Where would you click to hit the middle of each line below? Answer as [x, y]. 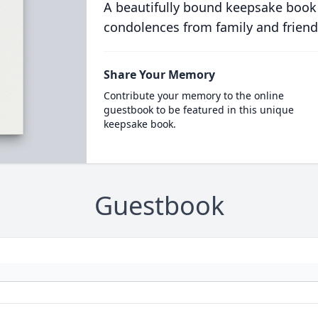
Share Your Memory [159, 75]
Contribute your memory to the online [193, 95]
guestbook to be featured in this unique [198, 110]
